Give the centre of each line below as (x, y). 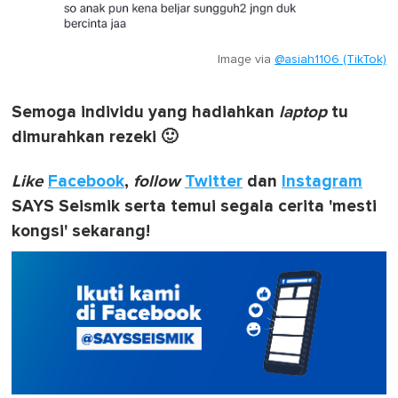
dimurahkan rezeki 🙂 (95, 138)
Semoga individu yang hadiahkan (145, 113)
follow (157, 182)
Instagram (322, 182)
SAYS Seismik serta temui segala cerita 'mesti (194, 207)
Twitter (214, 182)
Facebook (86, 182)
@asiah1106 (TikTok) (330, 60)
